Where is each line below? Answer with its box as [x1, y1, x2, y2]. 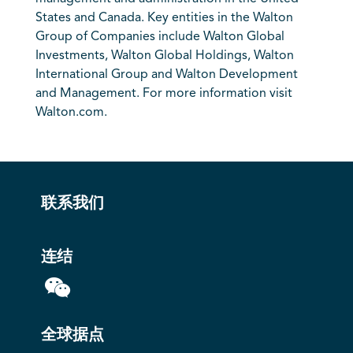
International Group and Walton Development [35, 69, 298, 81]
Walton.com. [35, 106, 107, 119]
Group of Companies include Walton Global [35, 31, 284, 43]
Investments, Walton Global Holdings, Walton [35, 50, 294, 62]
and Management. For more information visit [35, 87, 292, 100]
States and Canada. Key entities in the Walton [35, 12, 293, 24]
